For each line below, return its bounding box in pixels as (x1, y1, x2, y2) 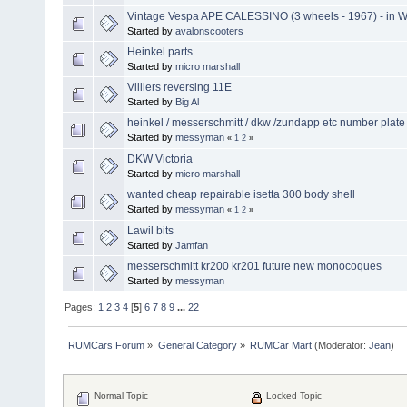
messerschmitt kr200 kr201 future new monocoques (127, 259, 382, 273)
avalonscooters (175, 25, 243, 36)
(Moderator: (311, 339, 369, 351)
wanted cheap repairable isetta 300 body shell (127, 187, 355, 201)
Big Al (175, 95, 199, 107)
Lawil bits (127, 223, 174, 237)
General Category (157, 339, 237, 351)
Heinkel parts (127, 45, 193, 58)
